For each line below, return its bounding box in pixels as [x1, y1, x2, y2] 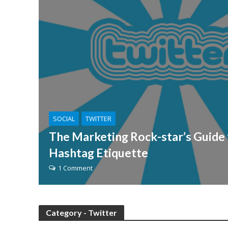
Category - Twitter [45, 208, 117, 217]
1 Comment [58, 163, 93, 173]
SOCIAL [52, 114, 75, 123]
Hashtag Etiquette [48, 146, 148, 160]
